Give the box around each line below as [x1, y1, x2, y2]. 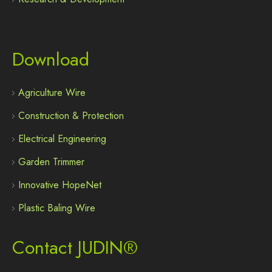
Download [12, 46, 89, 72]
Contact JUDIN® [12, 234, 138, 260]
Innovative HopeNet [18, 178, 101, 192]
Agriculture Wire [18, 86, 86, 100]
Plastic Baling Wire [18, 201, 95, 215]
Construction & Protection [18, 109, 124, 123]
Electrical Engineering [18, 132, 106, 146]
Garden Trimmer [18, 155, 84, 169]
